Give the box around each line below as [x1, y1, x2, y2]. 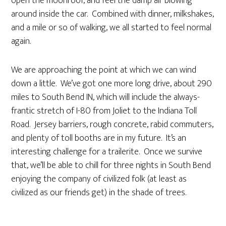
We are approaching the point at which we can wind [11, 63, 197, 78]
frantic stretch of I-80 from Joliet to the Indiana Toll [11, 103, 197, 119]
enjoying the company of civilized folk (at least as [11, 172, 187, 187]
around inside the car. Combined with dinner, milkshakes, [11, 7, 214, 22]
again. [11, 34, 31, 49]
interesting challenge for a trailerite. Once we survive [11, 144, 203, 159]
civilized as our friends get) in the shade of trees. [11, 185, 187, 200]
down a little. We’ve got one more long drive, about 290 [11, 76, 212, 91]
